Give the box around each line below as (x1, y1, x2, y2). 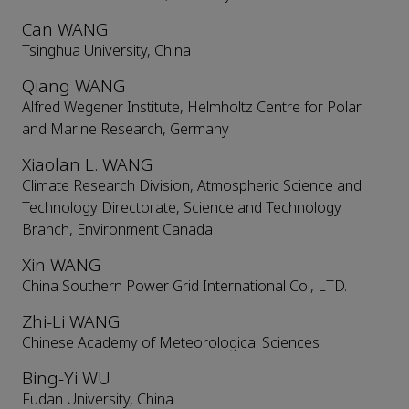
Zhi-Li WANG (22, 309, 120, 335)
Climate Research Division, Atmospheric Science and (22, 175, 362, 197)
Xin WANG (22, 253, 100, 278)
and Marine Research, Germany (22, 119, 229, 141)
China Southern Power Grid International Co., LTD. (22, 276, 347, 298)
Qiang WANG (22, 74, 125, 100)
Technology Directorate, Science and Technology (22, 197, 341, 219)
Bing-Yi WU (22, 366, 110, 392)
